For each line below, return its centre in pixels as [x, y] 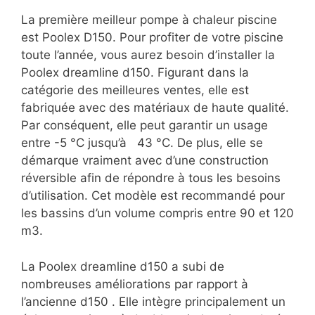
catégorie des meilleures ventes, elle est [135, 90]
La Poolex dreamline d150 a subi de [123, 266]
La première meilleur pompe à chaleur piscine [149, 20]
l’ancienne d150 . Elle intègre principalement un [153, 301]
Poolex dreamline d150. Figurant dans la [135, 73]
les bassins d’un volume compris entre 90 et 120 [157, 213]
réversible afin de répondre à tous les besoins [151, 178]
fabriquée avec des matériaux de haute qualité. [155, 108]
